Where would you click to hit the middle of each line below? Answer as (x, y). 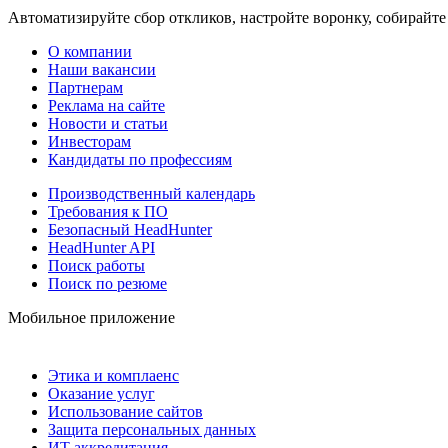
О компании (90, 51)
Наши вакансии (102, 69)
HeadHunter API (101, 247)
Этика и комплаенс (113, 375)
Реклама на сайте (106, 105)
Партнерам (85, 87)
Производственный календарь (151, 193)
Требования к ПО (108, 211)
